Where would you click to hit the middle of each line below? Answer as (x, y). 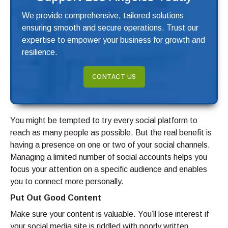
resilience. (40, 52)
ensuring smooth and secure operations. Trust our (110, 28)
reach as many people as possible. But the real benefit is (111, 133)
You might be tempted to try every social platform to (104, 121)
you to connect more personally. (67, 182)
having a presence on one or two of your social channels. (110, 145)
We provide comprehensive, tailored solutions (103, 16)
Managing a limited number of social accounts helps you (109, 157)
